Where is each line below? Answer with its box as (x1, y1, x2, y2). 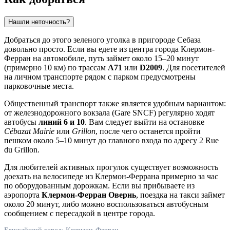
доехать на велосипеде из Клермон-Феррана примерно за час (4, 171, 218, 181)
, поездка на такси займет (136, 190, 225, 199)
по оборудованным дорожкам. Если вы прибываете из (4, 181, 195, 190)
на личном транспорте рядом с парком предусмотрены (4, 72, 196, 81)
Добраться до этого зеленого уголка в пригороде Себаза (4, 35, 201, 44)
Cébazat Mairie (4, 126, 54, 136)
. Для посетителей (162, 63, 225, 72)
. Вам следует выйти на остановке (85, 117, 204, 126)
